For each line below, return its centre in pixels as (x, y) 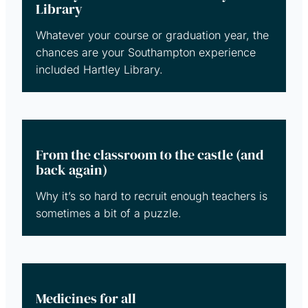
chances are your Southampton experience (146, 52)
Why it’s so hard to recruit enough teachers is (152, 196)
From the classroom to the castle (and (150, 154)
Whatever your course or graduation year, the (152, 35)
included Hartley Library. (99, 69)
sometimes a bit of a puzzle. (109, 213)
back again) (71, 169)
